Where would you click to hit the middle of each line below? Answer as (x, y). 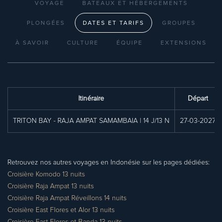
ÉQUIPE (130, 43)
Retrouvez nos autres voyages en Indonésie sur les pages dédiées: (109, 163)
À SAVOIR (32, 43)
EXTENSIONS (184, 43)
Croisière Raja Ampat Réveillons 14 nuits (67, 198)
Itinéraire (91, 99)
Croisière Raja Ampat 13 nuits (51, 186)
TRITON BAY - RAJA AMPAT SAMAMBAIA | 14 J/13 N (91, 121)
